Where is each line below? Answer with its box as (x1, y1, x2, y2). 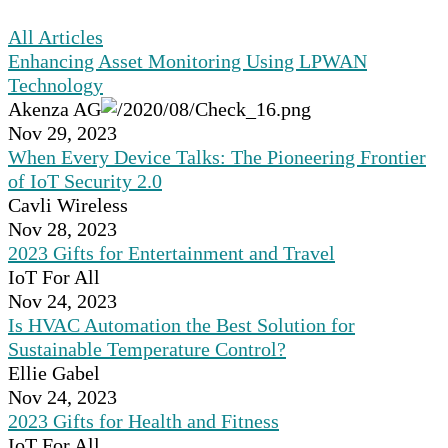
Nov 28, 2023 (8, 218, 117, 241)
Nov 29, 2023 (8, 122, 117, 145)
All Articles (8, 26, 103, 49)
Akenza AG (8, 98, 101, 121)
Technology (8, 74, 103, 97)
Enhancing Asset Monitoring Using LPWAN (8, 50, 367, 73)
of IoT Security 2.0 (8, 170, 162, 193)
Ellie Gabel (8, 362, 100, 385)
